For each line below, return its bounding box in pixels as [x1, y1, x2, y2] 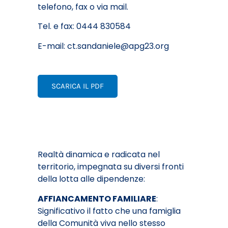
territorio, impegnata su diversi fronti [38, 161, 184, 173]
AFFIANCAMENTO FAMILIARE [38, 192, 156, 205]
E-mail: [38, 40, 67, 52]
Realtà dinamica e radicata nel [38, 149, 160, 161]
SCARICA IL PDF [51, 81, 104, 91]
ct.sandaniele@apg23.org [67, 40, 169, 52]
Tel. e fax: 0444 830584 [38, 20, 131, 33]
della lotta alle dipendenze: [38, 173, 145, 185]
